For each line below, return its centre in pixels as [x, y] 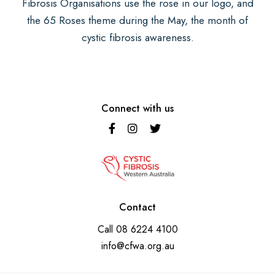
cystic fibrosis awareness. [137, 38]
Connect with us [137, 109]
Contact [137, 207]
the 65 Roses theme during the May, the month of [137, 21]
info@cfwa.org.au [137, 246]
